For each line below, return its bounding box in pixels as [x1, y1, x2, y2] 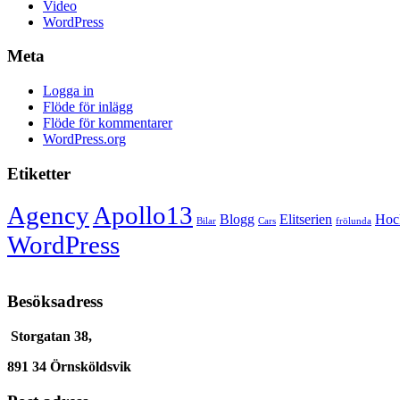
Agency [7, 200, 89, 229]
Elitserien [279, 211, 332, 227]
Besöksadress [7, 292, 103, 312]
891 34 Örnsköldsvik [7, 358, 131, 374]
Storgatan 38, [7, 328, 92, 344]
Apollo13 [93, 200, 193, 229]
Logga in [43, 83, 94, 99]
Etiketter [7, 163, 71, 183]
